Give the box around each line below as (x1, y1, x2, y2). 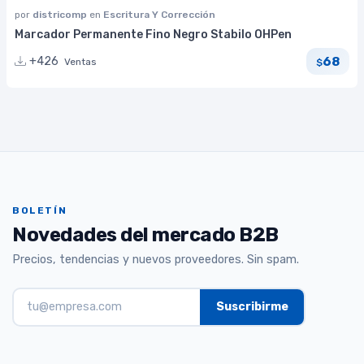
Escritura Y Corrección (103, 9, 215, 20)
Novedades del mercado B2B (12, 223, 279, 246)
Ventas (64, 56, 97, 68)
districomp (32, 9, 89, 20)
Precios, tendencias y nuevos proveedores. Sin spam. (12, 252, 299, 266)
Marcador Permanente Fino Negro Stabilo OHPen (15, 28, 292, 41)
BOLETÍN (12, 205, 67, 217)
